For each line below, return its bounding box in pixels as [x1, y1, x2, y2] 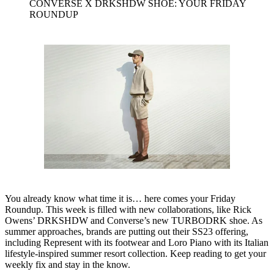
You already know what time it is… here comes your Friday [5, 193, 235, 204]
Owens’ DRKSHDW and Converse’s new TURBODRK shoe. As [5, 215, 262, 226]
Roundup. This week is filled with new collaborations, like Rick [5, 204, 251, 215]
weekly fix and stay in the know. [5, 259, 130, 270]
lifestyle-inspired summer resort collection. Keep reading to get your [5, 248, 266, 259]
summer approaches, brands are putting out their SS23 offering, [5, 226, 248, 237]
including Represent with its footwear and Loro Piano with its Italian [5, 237, 268, 248]
